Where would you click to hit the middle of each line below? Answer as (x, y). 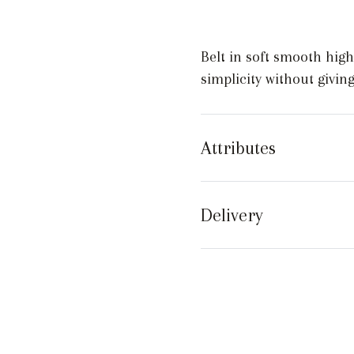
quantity (226, 21)
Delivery (232, 215)
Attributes (238, 148)
